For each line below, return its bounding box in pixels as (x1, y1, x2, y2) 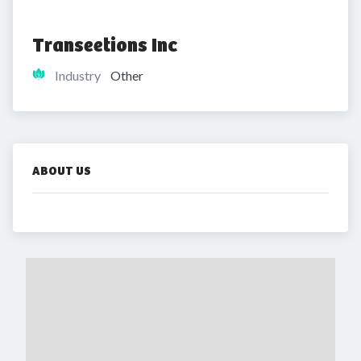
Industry (55, 68, 101, 83)
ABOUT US (32, 164, 91, 178)
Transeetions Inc (32, 33, 177, 57)
